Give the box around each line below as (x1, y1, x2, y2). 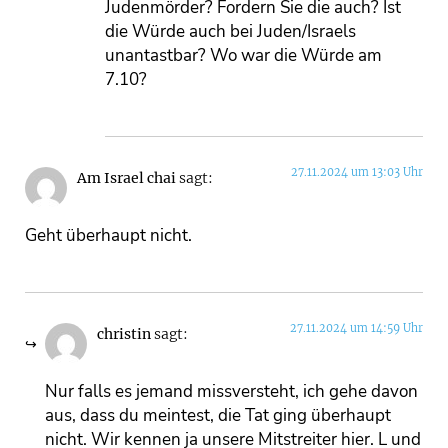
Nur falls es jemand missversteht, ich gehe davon (45, 379, 418, 403)
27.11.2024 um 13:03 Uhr (291, 165, 423, 180)
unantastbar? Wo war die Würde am (105, 43, 382, 67)
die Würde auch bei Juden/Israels (105, 19, 356, 43)
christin (97, 326, 151, 344)
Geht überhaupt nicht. (25, 223, 192, 247)
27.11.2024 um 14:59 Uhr (290, 321, 423, 336)
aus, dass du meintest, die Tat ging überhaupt (45, 403, 391, 427)
